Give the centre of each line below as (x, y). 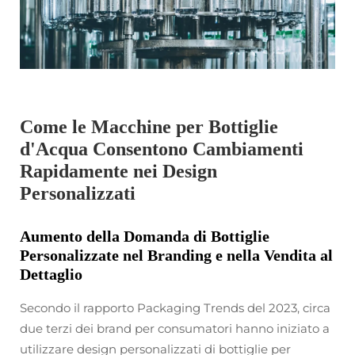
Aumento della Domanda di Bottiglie (145, 236)
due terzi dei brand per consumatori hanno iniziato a (175, 328)
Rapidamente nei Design (118, 171)
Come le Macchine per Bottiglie (149, 126)
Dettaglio (51, 274)
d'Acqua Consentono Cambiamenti (162, 149)
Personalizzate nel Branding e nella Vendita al (176, 255)
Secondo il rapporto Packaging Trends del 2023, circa (175, 307)
